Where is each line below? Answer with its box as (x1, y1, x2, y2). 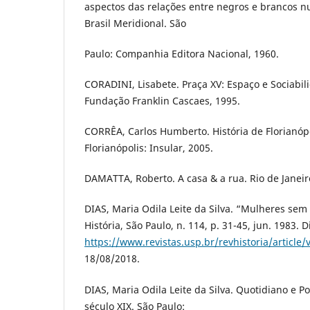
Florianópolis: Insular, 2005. (84, 141, 213, 155)
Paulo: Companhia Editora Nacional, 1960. (84, 47, 279, 61)
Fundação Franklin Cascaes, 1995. (84, 94, 240, 108)
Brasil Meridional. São (84, 17, 186, 30)
